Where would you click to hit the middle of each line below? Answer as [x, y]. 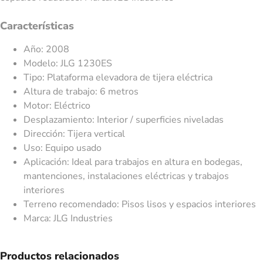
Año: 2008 [46, 49]
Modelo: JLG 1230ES [68, 63]
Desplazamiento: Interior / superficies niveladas [124, 120]
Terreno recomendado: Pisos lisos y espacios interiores [140, 204]
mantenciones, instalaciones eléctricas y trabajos [126, 176]
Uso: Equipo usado [63, 148]
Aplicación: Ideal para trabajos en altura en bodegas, [133, 162]
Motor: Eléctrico [57, 106]
